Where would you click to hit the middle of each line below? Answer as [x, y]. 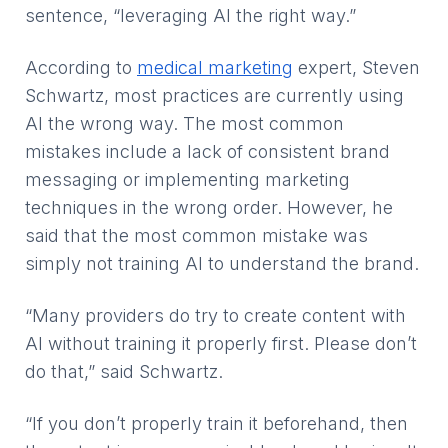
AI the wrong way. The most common [184, 123]
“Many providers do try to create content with [215, 315]
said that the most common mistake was [196, 235]
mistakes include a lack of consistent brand [207, 151]
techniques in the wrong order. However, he [209, 207]
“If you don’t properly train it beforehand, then [216, 423]
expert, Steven [356, 67]
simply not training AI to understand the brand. [222, 263]
